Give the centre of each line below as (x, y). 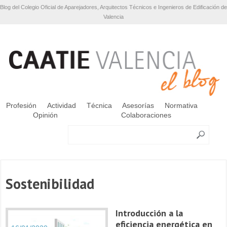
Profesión (22, 105)
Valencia (113, 17)
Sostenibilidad (50, 183)
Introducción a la (149, 213)
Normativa (181, 105)
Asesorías (138, 105)
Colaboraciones (146, 115)
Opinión (45, 115)
